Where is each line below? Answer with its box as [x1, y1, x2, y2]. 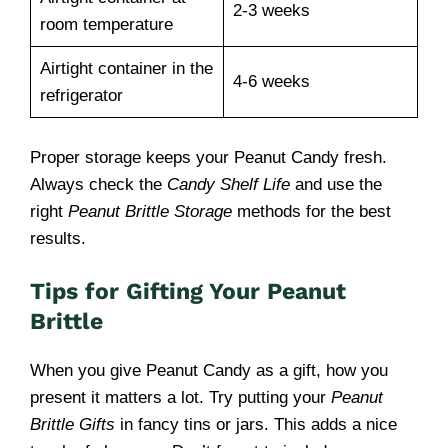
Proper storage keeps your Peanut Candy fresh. [30, 147, 387, 167]
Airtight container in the [39, 59, 213, 78]
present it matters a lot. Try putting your [30, 388, 331, 407]
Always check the [30, 174, 167, 194]
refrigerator [39, 86, 123, 105]
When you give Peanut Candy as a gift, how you [30, 361, 388, 380]
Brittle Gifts [30, 415, 115, 434]
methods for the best [232, 201, 391, 221]
